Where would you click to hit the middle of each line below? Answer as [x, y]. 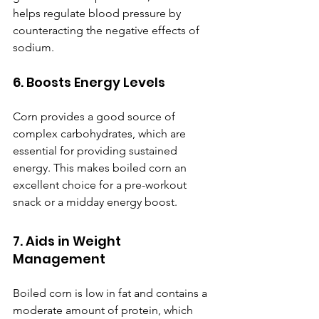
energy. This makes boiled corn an [101, 168]
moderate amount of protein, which [104, 310]
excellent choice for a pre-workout [101, 185]
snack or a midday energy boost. [95, 202]
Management [59, 259]
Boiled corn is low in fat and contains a [111, 293]
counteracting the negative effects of [108, 31]
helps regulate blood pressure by [98, 14]
